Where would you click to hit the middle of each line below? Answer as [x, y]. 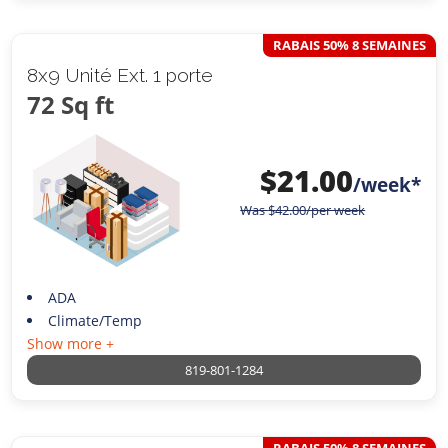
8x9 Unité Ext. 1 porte [120, 75]
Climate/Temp [94, 321]
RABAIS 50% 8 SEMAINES [349, 45]
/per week [336, 210]
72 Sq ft [71, 105]
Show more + [71, 344]
